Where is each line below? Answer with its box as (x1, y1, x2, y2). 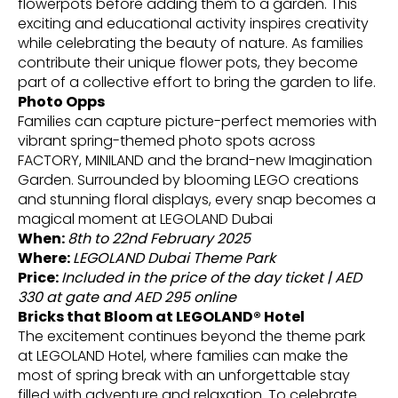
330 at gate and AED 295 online (18, 286, 236, 307)
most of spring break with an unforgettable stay (18, 364, 350, 386)
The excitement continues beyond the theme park (18, 325, 365, 346)
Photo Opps (18, 91, 105, 112)
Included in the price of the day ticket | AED (61, 267, 362, 288)
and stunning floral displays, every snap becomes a (18, 188, 376, 210)
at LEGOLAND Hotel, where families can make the (18, 345, 348, 366)
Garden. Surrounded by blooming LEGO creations (18, 169, 359, 190)
